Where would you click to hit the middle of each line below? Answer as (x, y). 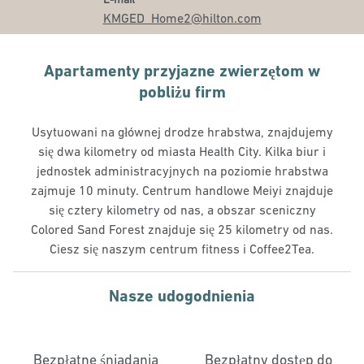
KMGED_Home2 (147, 18)
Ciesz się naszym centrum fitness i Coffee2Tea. (182, 249)
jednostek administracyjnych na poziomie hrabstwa (182, 171)
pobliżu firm (182, 92)
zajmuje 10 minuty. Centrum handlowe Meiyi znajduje (182, 190)
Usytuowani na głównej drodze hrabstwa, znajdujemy (182, 132)
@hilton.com (226, 18)
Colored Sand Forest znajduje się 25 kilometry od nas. (182, 229)
